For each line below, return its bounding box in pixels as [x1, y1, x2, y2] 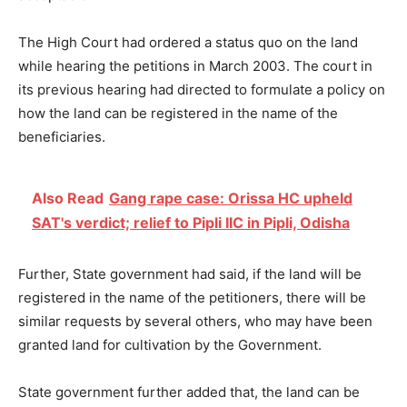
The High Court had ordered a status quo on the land [18, 34, 358, 52]
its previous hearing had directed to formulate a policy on [18, 81, 385, 99]
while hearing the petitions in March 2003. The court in [18, 57, 372, 75]
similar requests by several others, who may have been [18, 313, 372, 331]
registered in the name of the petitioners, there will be [18, 289, 366, 307]
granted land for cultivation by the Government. [18, 336, 322, 354]
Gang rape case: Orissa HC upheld [109, 189, 352, 208]
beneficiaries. [18, 128, 105, 146]
